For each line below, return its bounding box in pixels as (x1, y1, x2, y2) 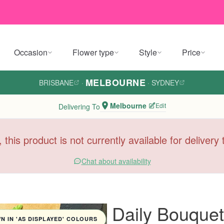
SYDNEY (151, 77, 179, 87)
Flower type (72, 46, 114, 58)
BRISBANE (38, 77, 73, 87)
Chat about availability (81, 156, 151, 166)
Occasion (14, 46, 47, 58)
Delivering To (58, 101, 100, 111)
